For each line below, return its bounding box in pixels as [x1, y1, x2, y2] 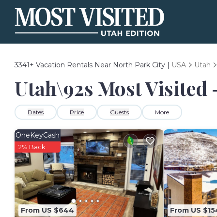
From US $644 [21, 206, 74, 215]
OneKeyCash [15, 131, 60, 139]
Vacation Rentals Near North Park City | [34, 61, 171, 69]
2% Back [18, 143, 46, 151]
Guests [110, 108, 129, 116]
